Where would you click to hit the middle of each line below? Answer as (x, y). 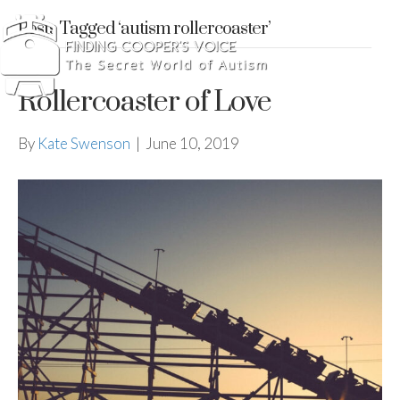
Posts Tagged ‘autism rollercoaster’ (144, 29)
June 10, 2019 (192, 143)
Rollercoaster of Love (145, 102)
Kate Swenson (84, 143)
